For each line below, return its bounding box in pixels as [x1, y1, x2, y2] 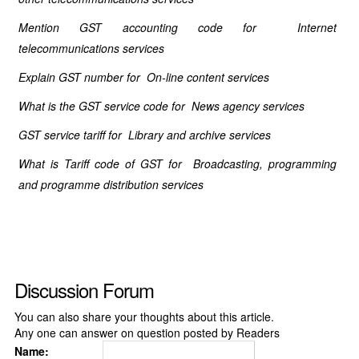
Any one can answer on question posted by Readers [14, 325, 280, 341]
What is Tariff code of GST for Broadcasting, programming [18, 155, 337, 171]
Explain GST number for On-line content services [18, 69, 269, 85]
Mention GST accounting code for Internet [18, 19, 337, 35]
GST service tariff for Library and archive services [18, 127, 271, 143]
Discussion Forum [14, 276, 154, 304]
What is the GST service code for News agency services [18, 98, 305, 114]
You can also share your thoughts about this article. [14, 309, 274, 325]
